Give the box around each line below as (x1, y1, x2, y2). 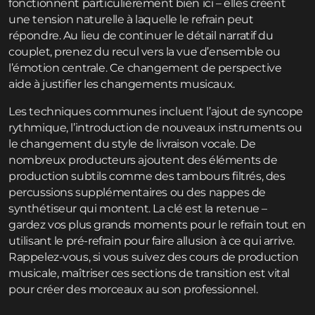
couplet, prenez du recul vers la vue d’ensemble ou (8, 45, 281, 59)
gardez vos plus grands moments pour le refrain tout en (8, 218, 306, 232)
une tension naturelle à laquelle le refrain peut (8, 13, 254, 27)
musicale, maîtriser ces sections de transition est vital (8, 266, 290, 281)
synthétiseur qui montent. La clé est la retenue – (8, 202, 267, 216)
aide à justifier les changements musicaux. (8, 77, 235, 91)
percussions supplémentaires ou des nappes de (8, 186, 266, 200)
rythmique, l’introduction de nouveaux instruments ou (8, 121, 302, 135)
